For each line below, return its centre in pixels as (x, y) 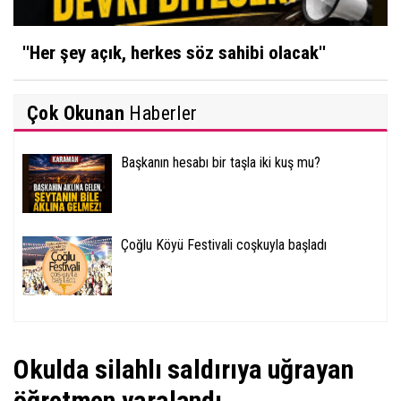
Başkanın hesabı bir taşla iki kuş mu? (221, 163)
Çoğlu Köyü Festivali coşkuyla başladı (224, 245)
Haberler (161, 114)
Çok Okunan (76, 114)
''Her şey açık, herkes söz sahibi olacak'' (174, 53)
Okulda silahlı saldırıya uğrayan (183, 370)
